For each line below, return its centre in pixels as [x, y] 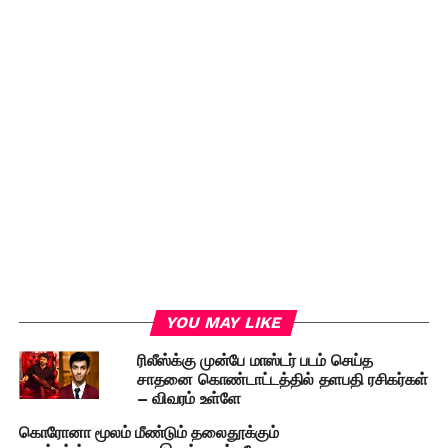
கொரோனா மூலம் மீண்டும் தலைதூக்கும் [148, 432]
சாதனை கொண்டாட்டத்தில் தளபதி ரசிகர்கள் [282, 379]
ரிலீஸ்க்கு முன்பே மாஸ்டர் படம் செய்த [254, 360]
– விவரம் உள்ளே [188, 398]
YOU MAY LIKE [224, 322]
